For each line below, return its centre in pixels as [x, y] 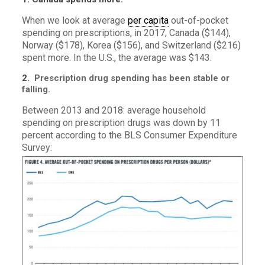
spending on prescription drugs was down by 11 [121, 122]
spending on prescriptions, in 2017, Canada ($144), [126, 33]
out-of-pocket [198, 20]
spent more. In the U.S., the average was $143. [117, 57]
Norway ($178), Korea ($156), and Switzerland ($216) [131, 45]
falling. [36, 89]
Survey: [37, 147]
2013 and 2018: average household [133, 110]
